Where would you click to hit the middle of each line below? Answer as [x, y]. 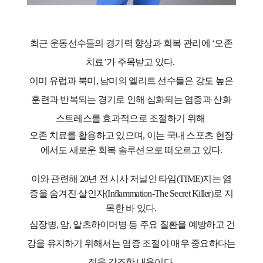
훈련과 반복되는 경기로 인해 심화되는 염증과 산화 [131, 100]
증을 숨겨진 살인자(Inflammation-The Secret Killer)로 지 [131, 194]
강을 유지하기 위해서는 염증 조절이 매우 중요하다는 [131, 244]
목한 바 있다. [131, 208]
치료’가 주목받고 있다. [131, 62]
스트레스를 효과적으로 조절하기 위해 [131, 119]
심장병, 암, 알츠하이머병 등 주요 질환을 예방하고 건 [131, 225]
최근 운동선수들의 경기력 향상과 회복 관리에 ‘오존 [131, 43]
